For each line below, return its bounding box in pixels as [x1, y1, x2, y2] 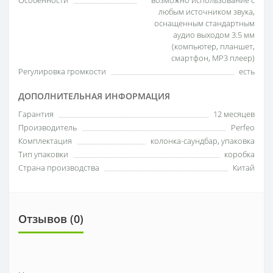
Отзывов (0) [18, 211, 83, 226]
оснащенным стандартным [154, 18, 255, 29]
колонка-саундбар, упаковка [151, 135, 255, 146]
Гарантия [18, 108, 54, 119]
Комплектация [18, 135, 72, 146]
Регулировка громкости [18, 66, 106, 77]
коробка [224, 149, 255, 160]
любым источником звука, [158, 6, 255, 17]
